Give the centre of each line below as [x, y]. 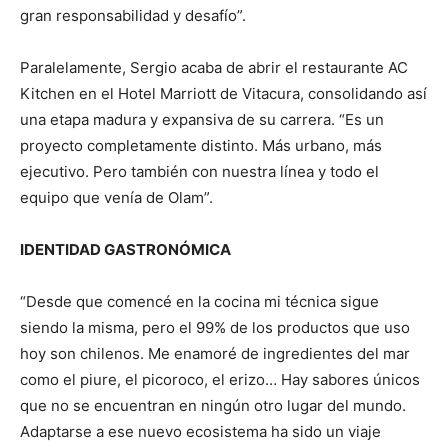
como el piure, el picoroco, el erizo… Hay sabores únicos [220, 379]
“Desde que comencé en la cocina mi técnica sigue [199, 301]
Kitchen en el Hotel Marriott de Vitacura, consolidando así [223, 93]
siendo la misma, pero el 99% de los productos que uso [215, 327]
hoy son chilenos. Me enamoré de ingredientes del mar [215, 353]
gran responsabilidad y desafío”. [133, 15]
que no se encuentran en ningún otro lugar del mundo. [213, 405]
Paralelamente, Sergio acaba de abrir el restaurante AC [214, 67]
